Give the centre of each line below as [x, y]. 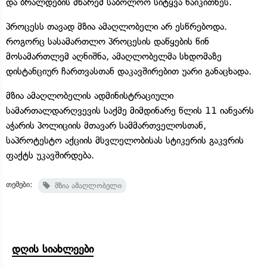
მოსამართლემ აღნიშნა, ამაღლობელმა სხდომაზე [114, 56]
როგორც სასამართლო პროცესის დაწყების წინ [108, 41]
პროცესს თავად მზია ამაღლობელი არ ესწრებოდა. [117, 26]
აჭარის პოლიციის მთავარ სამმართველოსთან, [106, 125]
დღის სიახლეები [53, 249]
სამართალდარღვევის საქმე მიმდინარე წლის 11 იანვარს [130, 110]
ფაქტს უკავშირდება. [50, 155]
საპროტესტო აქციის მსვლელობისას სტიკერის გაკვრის [125, 140]
